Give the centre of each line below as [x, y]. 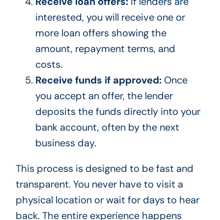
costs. [49, 65]
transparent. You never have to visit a [99, 184]
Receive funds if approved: [98, 80]
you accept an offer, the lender [104, 96]
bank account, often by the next [107, 127]
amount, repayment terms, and [105, 49]
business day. [66, 143]
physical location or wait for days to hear [107, 200]
